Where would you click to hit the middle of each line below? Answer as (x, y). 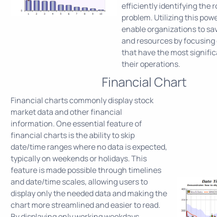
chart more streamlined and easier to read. (85, 205)
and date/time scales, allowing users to (79, 181)
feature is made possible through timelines (86, 170)
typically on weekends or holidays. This (79, 158)
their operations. (151, 64)
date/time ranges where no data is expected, (89, 147)
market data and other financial (66, 112)
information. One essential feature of (76, 123)
